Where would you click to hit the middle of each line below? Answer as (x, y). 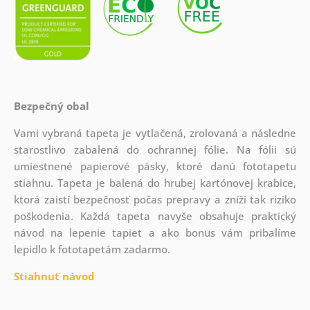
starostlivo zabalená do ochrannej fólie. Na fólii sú (155, 149)
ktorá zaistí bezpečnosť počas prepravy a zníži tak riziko (155, 199)
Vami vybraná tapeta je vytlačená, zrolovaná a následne (155, 133)
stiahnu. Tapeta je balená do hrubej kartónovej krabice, (155, 182)
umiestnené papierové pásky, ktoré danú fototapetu (155, 166)
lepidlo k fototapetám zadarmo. (92, 249)
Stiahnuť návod (54, 276)
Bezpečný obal (51, 106)
